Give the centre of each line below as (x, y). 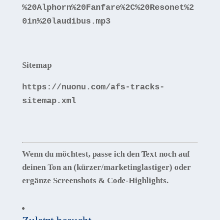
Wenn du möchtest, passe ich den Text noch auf (106, 154)
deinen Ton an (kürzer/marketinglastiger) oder (106, 167)
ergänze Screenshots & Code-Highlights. (95, 180)
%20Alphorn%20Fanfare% (73, 7)
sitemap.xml (49, 101)
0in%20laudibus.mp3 (66, 21)
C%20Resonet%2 (162, 7)
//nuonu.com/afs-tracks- (108, 87)
